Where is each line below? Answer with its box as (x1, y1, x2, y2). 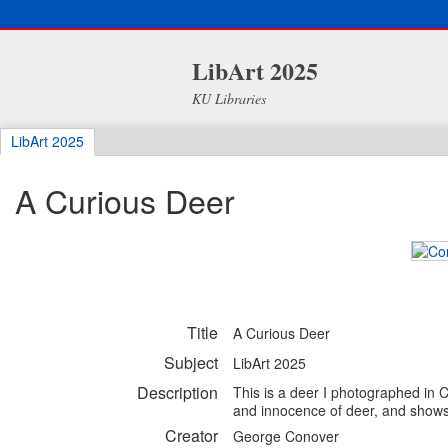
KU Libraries (191, 89, 266, 108)
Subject (164, 351, 218, 375)
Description (137, 381, 218, 405)
